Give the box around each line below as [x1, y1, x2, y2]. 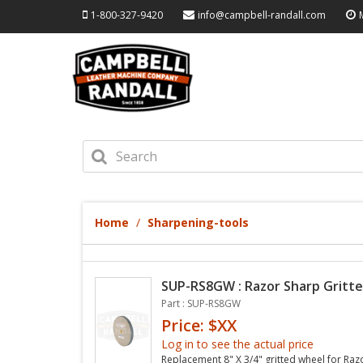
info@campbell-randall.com [198, 8, 326, 22]
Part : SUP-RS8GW [161, 296, 241, 310]
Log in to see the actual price [161, 335, 314, 352]
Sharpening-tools [147, 214, 249, 230]
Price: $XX [161, 314, 237, 336]
